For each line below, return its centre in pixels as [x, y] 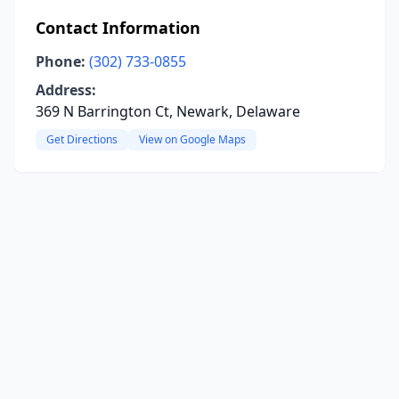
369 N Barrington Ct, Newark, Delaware [168, 111]
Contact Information [118, 28]
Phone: [61, 61]
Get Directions [82, 139]
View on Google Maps [192, 139]
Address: [66, 90]
